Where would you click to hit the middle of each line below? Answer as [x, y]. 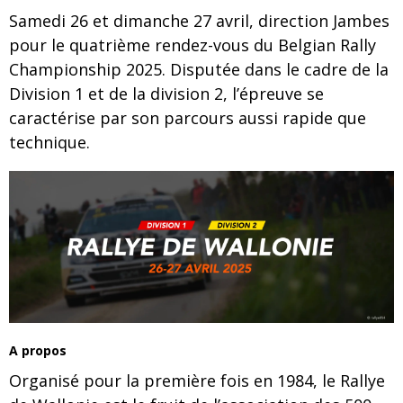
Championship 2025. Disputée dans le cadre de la [199, 69]
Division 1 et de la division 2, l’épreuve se [166, 94]
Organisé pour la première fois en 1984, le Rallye [197, 381]
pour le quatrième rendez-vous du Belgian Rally [193, 45]
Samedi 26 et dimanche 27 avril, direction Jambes [199, 21]
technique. [49, 142]
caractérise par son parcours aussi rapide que [188, 118]
